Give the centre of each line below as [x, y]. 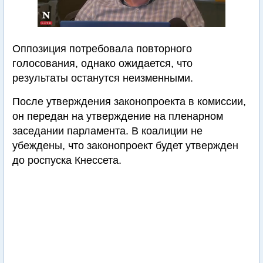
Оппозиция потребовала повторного [102, 49]
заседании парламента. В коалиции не [107, 131]
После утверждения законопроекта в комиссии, [129, 102]
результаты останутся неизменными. [103, 78]
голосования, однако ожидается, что [102, 63]
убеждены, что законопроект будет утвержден [125, 146]
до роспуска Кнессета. [67, 160]
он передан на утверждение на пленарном [118, 116]
